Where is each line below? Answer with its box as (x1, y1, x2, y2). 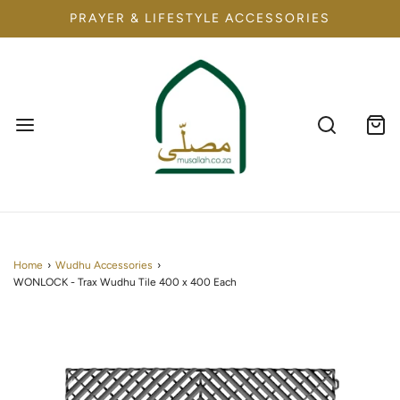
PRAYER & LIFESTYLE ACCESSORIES (70, 11, 330, 26)
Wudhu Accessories (55, 259, 153, 271)
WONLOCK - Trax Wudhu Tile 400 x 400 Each (13, 276, 237, 288)
